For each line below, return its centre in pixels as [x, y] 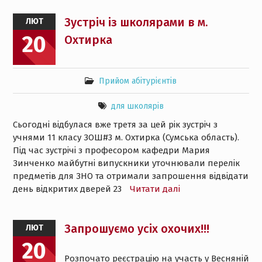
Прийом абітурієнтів [138, 81]
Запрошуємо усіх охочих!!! [137, 229]
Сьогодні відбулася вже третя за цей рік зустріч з [115, 125]
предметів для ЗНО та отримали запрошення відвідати [130, 176]
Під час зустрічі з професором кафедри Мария [111, 150]
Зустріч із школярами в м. [136, 22]
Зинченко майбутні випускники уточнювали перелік [126, 163]
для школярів [137, 106]
